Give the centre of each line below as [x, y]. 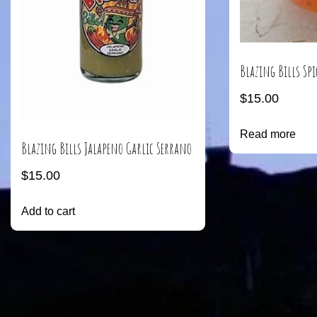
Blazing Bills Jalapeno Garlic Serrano [106, 149]
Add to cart [48, 212]
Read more [267, 134]
